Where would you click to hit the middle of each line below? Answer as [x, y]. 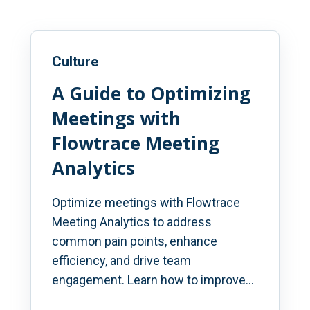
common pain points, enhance [135, 241]
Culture [75, 62]
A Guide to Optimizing [151, 93]
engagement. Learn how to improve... [153, 280]
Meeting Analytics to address [132, 221]
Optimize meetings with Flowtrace [146, 202]
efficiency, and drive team [121, 260]
